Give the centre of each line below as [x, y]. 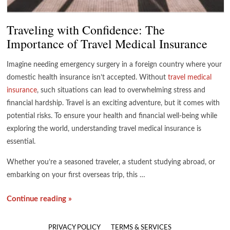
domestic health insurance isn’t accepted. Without [88, 78]
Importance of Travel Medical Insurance [107, 44]
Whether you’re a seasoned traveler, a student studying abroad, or [111, 162]
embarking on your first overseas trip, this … [76, 175]
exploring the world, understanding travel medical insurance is [104, 129]
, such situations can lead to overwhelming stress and [121, 91]
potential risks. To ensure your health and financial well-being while [112, 116]
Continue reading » [40, 199]
